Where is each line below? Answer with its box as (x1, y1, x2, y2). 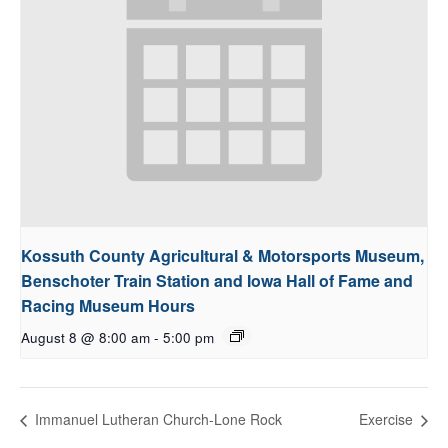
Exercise (359, 409, 417, 430)
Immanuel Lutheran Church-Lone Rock (31, 409, 282, 430)
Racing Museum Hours (21, 294, 195, 318)
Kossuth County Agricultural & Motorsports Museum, (21, 244, 424, 268)
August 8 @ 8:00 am (21, 328, 150, 348)
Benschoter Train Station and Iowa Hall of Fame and (21, 269, 413, 293)
